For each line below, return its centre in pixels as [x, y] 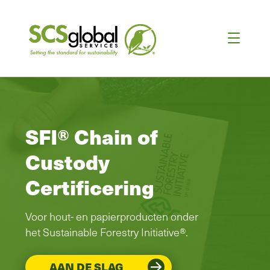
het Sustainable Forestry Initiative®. [107, 232]
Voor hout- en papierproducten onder [112, 216]
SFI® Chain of [92, 136]
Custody [67, 161]
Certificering [90, 187]
